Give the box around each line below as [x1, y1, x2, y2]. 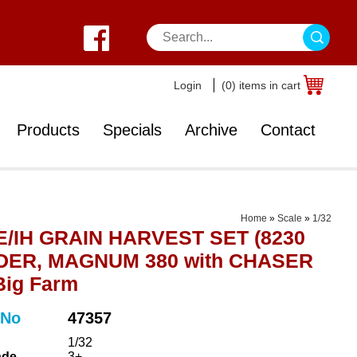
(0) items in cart [222, 79, 300, 92]
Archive [185, 121, 237, 139]
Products [17, 121, 80, 139]
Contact [261, 121, 316, 139]
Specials [103, 121, 162, 139]
